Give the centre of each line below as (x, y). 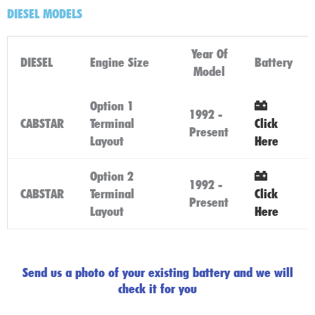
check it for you (157, 289)
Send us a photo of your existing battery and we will (157, 272)
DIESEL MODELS (45, 14)
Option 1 (112, 106)
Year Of (209, 54)
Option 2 (112, 176)
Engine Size (120, 62)
